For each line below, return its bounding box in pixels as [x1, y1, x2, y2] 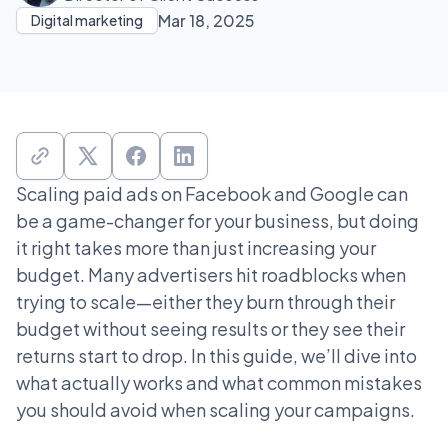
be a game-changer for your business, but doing [16, 209, 419, 232]
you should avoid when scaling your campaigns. [16, 398, 415, 421]
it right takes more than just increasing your [16, 236, 376, 259]
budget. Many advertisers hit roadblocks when [16, 263, 406, 286]
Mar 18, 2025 [158, 9, 255, 31]
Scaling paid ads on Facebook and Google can [16, 182, 408, 205]
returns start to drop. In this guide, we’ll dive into [16, 344, 417, 367]
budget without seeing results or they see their [16, 317, 405, 340]
